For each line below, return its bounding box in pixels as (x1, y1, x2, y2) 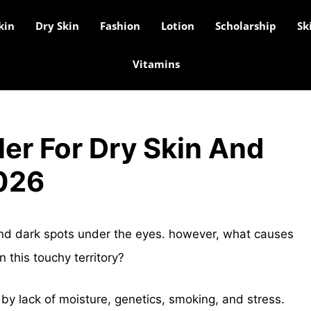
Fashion (99, 19, 140, 33)
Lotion (160, 19, 194, 33)
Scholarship (215, 19, 276, 33)
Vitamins (132, 57, 180, 71)
